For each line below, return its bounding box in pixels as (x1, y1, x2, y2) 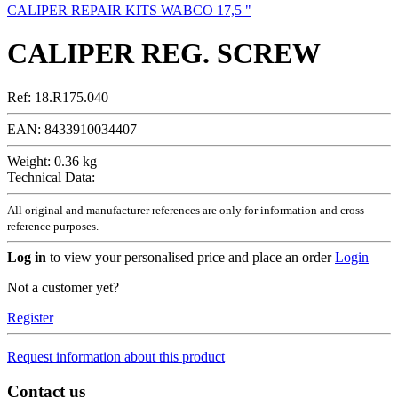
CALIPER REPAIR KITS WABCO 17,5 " (7, 3, 251, 18)
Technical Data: (7, 169, 95, 185)
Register (7, 309, 53, 325)
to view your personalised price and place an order (46, 249, 331, 265)
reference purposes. (7, 219, 99, 233)
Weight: (7, 153, 51, 169)
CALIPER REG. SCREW (7, 37, 321, 70)
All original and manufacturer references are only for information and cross (7, 203, 364, 217)
